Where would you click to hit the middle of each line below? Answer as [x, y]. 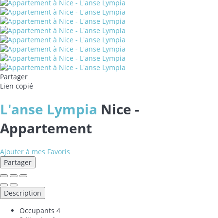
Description [23, 193]
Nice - [120, 109]
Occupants [37, 210]
